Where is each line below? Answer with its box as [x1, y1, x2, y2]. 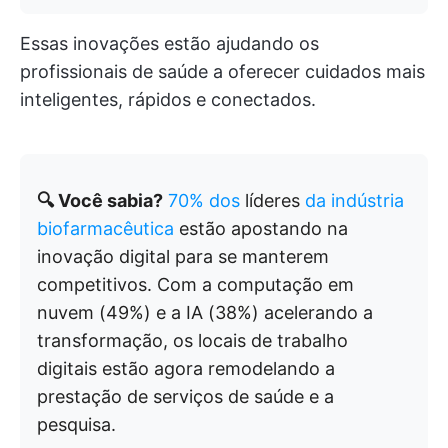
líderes [240, 190, 305, 211]
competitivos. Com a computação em [37, 274, 354, 295]
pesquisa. [37, 414, 116, 435]
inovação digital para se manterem [37, 246, 329, 267]
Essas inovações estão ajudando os [20, 33, 319, 54]
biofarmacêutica [37, 218, 174, 239]
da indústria [305, 190, 404, 211]
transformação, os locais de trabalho [37, 330, 348, 351]
